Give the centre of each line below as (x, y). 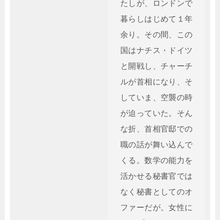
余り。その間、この (157, 35)
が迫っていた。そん (157, 113)
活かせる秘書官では (157, 176)
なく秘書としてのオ (157, 192)
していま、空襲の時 (157, 97)
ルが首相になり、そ (157, 82)
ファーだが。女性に (157, 207)
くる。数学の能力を (157, 160)
